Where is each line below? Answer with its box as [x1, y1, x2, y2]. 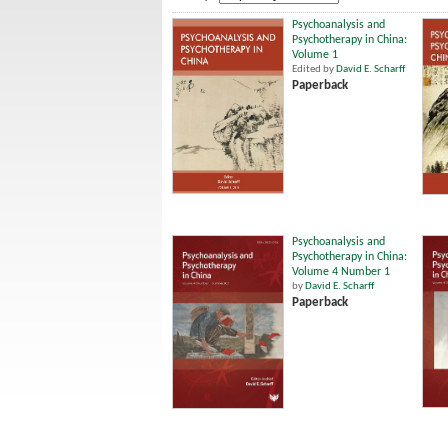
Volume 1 [292, 49, 338, 61]
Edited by [292, 64, 336, 75]
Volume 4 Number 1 [292, 265, 390, 278]
